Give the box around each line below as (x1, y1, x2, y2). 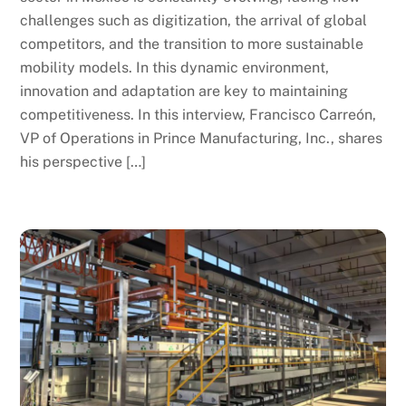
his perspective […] (20, 153, 147, 171)
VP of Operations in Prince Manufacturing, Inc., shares (20, 130, 383, 148)
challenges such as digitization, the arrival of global (20, 12, 368, 30)
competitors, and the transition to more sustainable (20, 35, 364, 53)
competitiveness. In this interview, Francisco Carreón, (20, 106, 377, 124)
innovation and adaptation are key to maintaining (20, 82, 349, 101)
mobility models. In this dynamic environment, (20, 59, 330, 77)
